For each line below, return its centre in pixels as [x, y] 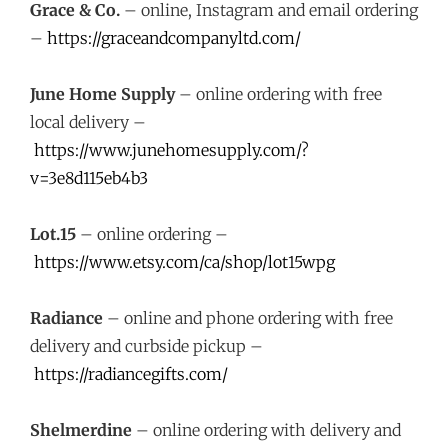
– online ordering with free [278, 94]
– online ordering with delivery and [266, 430]
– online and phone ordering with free [248, 318]
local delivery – [88, 122]
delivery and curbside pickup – [146, 346]
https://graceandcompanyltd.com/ [174, 38]
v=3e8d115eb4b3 [89, 178]
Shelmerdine [81, 430]
